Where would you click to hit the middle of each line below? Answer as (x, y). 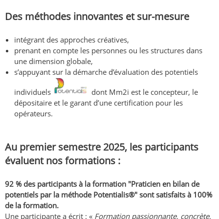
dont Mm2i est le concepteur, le (144, 92)
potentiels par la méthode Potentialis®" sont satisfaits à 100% (109, 195)
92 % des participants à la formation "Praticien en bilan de (102, 184)
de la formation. (33, 206)
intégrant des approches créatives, (72, 40)
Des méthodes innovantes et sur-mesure (97, 17)
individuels (34, 92)
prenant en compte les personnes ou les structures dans (109, 51)
